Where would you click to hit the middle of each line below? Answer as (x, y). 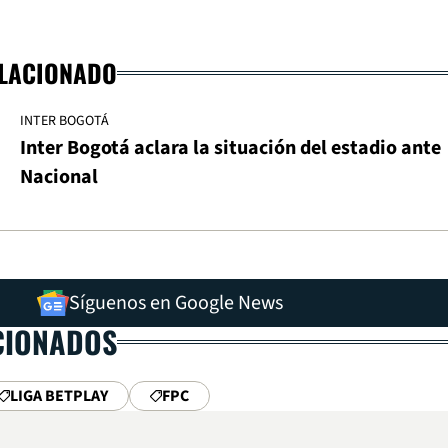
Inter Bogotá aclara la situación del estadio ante (230, 148)
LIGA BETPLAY (59, 396)
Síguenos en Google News (176, 303)
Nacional (59, 177)
